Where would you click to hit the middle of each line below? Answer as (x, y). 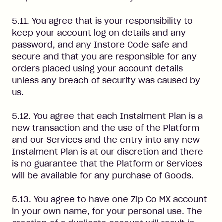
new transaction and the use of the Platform (106, 128)
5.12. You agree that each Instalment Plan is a (107, 116)
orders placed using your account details (97, 68)
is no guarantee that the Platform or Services (107, 164)
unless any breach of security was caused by (106, 80)
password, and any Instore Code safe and (100, 45)
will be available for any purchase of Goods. (103, 175)
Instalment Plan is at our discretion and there (108, 152)
